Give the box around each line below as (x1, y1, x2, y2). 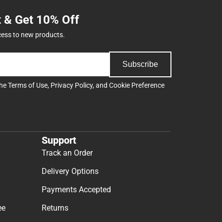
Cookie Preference (109, 81, 165, 89)
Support (42, 134, 76, 147)
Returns (42, 203, 68, 213)
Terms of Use (8, 81, 48, 89)
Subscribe (122, 59, 158, 68)
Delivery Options (42, 166, 99, 176)
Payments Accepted (42, 185, 111, 195)
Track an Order (42, 148, 93, 158)
